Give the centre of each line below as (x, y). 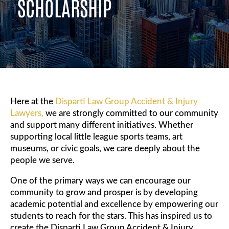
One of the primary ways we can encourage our (100, 181)
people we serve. (42, 161)
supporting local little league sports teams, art (96, 137)
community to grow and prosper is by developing (104, 193)
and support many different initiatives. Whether (102, 125)
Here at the (33, 102)
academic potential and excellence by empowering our (114, 204)
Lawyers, (27, 113)
